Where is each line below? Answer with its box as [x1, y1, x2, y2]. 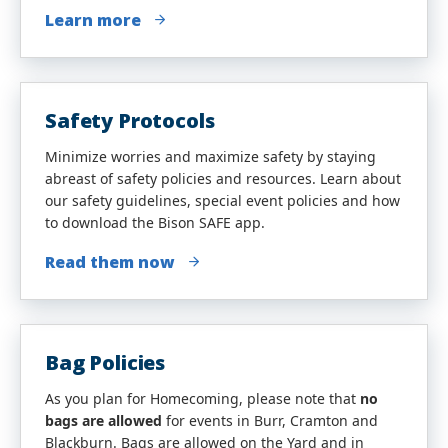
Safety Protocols [45, 107, 215, 134]
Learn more [45, 9, 141, 31]
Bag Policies [45, 349, 165, 376]
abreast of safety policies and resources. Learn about [45, 169, 401, 188]
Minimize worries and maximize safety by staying [45, 147, 376, 166]
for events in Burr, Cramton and [166, 411, 378, 430]
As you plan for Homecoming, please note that [45, 389, 360, 408]
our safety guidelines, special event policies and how [45, 191, 400, 210]
